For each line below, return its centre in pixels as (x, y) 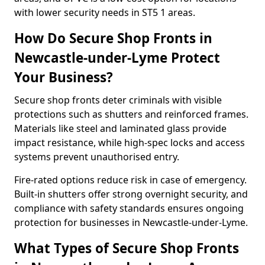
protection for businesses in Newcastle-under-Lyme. (131, 222)
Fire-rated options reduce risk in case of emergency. (130, 180)
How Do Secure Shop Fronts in (113, 38)
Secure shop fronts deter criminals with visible (118, 100)
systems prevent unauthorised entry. (97, 157)
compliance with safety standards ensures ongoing (129, 208)
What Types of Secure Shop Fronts (127, 248)
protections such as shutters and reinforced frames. (131, 114)
